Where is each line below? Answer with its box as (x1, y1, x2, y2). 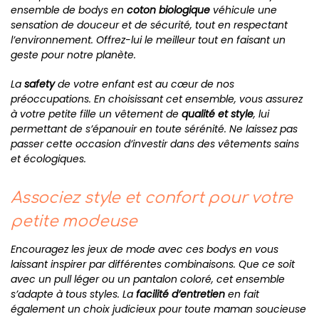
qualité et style (182, 106, 253, 121)
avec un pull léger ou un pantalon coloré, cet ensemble (11, 271, 285, 286)
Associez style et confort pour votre (11, 189, 293, 206)
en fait (225, 286, 259, 301)
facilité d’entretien (136, 286, 225, 301)
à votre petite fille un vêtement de (11, 106, 182, 121)
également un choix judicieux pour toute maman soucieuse (11, 301, 306, 316)
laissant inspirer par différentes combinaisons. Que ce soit (11, 256, 295, 271)
